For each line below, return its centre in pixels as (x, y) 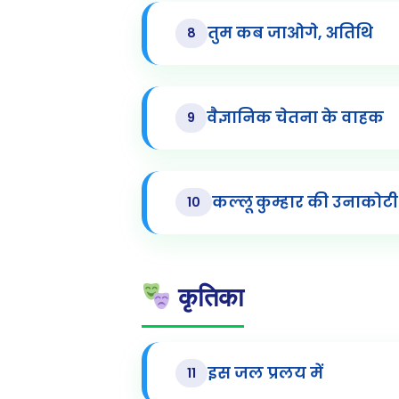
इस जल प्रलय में (265, 374)
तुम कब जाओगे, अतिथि (290, 33)
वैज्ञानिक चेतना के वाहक (295, 118)
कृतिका (207, 297)
